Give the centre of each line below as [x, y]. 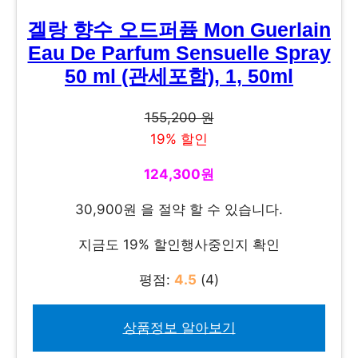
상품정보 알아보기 [179, 328]
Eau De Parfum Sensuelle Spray [179, 54]
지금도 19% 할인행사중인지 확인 [179, 245]
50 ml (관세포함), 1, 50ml [179, 77]
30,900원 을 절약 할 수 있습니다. [179, 210]
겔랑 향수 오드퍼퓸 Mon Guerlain [179, 30]
